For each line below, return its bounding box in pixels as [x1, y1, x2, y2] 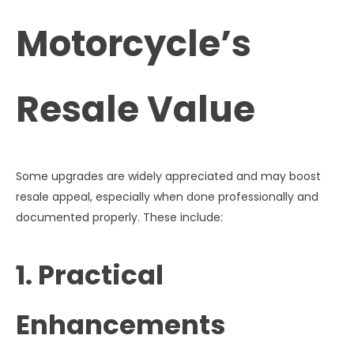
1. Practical [16, 255, 164, 294]
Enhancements [16, 305, 226, 344]
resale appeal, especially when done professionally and [16, 189, 318, 205]
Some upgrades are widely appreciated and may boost [16, 168, 321, 185]
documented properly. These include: [16, 209, 223, 226]
